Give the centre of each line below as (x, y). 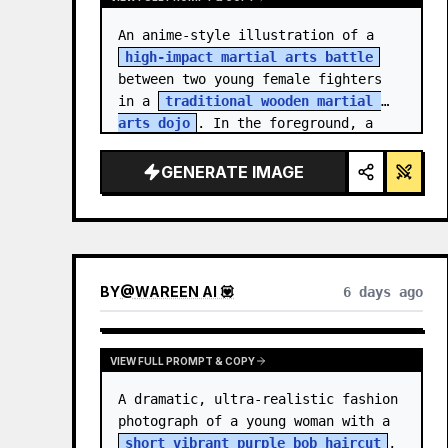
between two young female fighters (250, 79)
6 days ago (382, 292)
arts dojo (154, 123)
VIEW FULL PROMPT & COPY (182, 361)
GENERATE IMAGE (232, 172)
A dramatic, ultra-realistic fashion (258, 399)
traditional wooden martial (269, 101)
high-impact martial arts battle (249, 57)
